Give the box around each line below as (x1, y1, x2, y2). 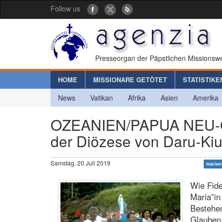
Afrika (128, 92, 146, 103)
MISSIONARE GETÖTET (93, 74, 167, 84)
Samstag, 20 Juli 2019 (51, 158, 111, 167)
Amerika (193, 92, 219, 103)
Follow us (51, 3, 80, 13)
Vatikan (90, 92, 113, 103)
